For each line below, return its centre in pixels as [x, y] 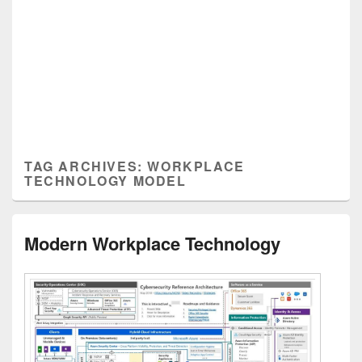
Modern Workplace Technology [152, 243]
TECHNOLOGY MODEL [105, 181]
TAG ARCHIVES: [86, 166]
